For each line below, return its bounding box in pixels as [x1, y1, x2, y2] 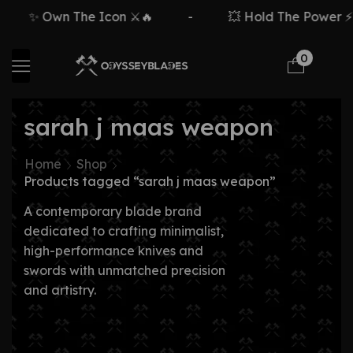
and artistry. [24, 282, 96, 298]
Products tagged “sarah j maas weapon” [24, 173, 276, 189]
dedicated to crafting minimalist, [24, 223, 224, 239]
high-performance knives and [24, 243, 203, 258]
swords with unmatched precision [24, 262, 225, 278]
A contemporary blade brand [24, 203, 202, 219]
